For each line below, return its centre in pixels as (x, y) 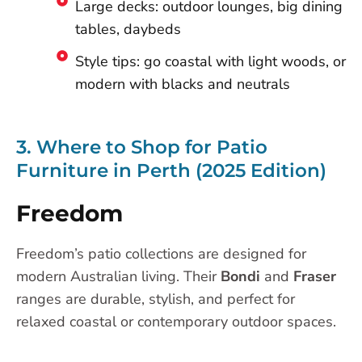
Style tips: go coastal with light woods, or (210, 61)
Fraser (315, 277)
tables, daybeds (128, 29)
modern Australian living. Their (118, 277)
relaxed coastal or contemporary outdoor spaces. (176, 322)
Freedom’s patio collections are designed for (161, 254)
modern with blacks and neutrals (182, 84)
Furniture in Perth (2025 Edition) (171, 170)
